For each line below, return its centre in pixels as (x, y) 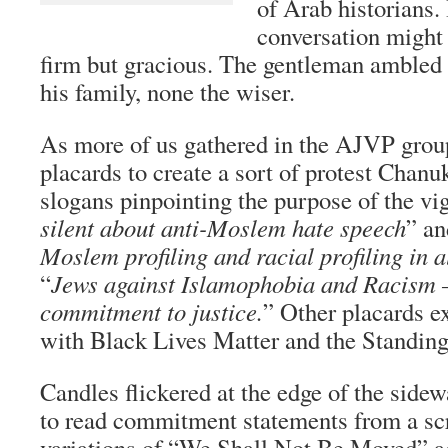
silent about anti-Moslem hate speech (223, 227)
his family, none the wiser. (167, 91)
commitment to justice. (151, 311)
